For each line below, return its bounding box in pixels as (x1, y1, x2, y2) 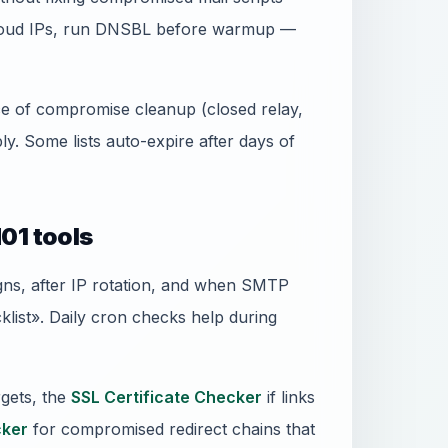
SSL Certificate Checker (71, 387, 262, 407)
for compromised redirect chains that (28, 419, 315, 439)
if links (262, 387, 315, 407)
